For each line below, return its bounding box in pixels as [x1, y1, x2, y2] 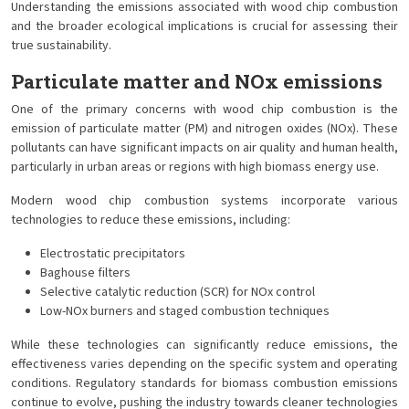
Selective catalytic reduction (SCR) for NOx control [40, 283, 315, 301]
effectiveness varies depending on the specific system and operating [11, 355, 398, 373]
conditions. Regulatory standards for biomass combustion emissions [11, 374, 398, 393]
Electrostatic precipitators [40, 245, 185, 263]
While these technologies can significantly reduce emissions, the [11, 336, 398, 354]
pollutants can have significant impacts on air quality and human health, [11, 139, 398, 157]
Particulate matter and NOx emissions [11, 68, 383, 94]
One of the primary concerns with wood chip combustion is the [11, 100, 398, 119]
